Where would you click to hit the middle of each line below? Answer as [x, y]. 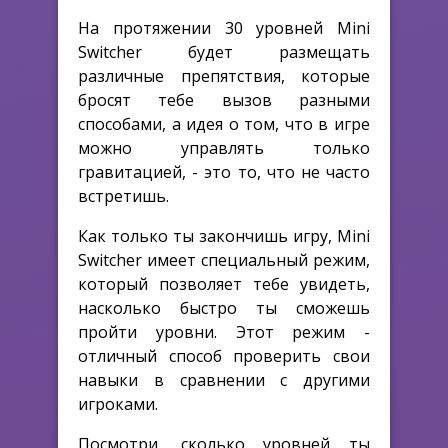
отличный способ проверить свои [224, 355]
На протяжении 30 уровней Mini [224, 27]
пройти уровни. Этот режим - [224, 331]
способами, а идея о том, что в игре [224, 123]
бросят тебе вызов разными [224, 99]
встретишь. [123, 195]
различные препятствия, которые [224, 75]
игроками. [118, 403]
